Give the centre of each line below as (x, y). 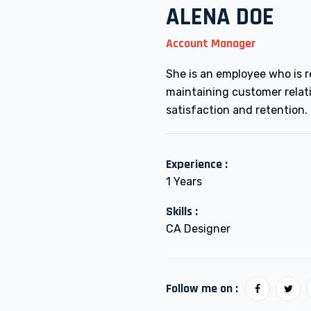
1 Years (184, 182)
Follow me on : (202, 288)
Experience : (197, 164)
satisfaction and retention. (237, 110)
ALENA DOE (220, 17)
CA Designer (198, 229)
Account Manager (211, 43)
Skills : (182, 211)
